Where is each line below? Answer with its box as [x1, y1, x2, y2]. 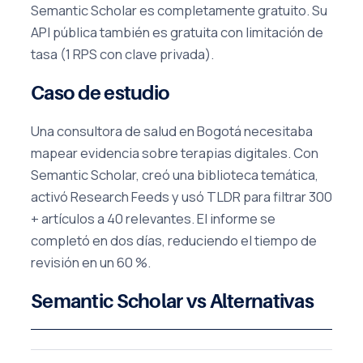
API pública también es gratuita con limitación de [31, 22, 323, 41]
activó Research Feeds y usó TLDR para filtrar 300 [31, 187, 332, 207]
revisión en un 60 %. [31, 253, 151, 272]
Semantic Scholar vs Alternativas [31, 289, 314, 314]
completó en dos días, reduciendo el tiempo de [31, 231, 317, 250]
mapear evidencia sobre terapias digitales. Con [31, 143, 318, 163]
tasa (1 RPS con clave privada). [31, 44, 214, 63]
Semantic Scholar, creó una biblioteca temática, [31, 165, 318, 185]
